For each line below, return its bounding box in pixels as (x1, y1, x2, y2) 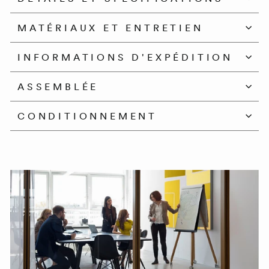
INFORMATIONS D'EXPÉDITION (17, 50, 233, 63)
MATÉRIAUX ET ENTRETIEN (17, 21, 204, 34)
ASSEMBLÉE (17, 80, 99, 92)
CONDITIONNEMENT (17, 109, 157, 122)
